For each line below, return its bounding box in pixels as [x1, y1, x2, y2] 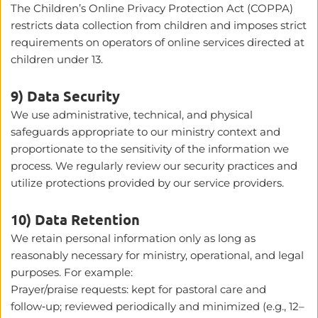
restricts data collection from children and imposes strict [11, 18, 307, 32]
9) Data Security [11, 86, 120, 105]
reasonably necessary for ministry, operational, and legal [11, 248, 304, 262]
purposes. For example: [11, 265, 133, 279]
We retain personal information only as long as [11, 231, 256, 245]
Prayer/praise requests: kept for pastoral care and [11, 282, 266, 296]
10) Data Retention [11, 209, 140, 229]
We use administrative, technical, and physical [11, 107, 253, 121]
